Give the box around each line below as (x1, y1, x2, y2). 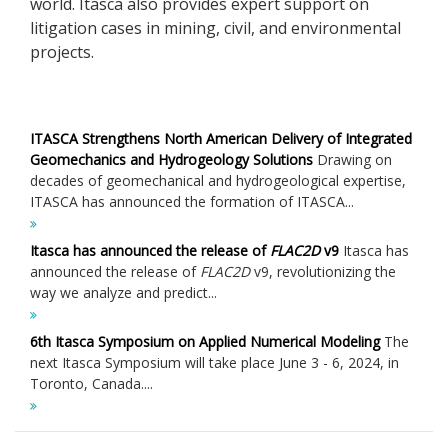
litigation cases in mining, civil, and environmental (30, 17, 401, 39)
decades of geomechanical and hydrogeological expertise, (30, 171, 406, 190)
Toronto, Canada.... (30, 374, 153, 393)
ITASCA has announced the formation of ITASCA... (30, 192, 354, 211)
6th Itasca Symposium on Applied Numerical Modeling (30, 332, 380, 351)
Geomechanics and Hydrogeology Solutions (30, 150, 313, 169)
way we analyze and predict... (30, 283, 217, 302)
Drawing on (313, 150, 392, 169)
